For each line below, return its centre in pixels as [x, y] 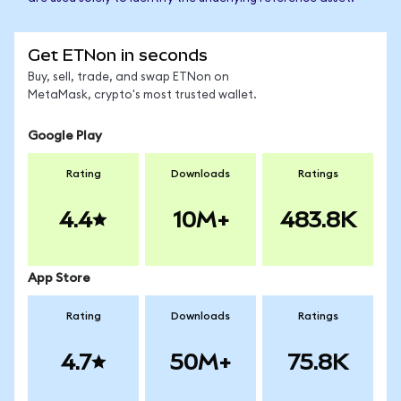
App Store [59, 278]
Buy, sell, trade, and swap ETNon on [128, 77]
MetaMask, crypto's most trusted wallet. [142, 95]
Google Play [65, 136]
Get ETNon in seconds [118, 55]
